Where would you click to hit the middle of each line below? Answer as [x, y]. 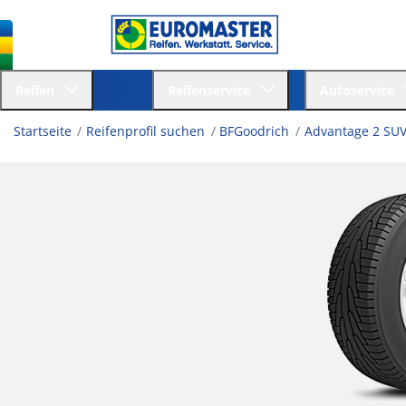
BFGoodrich [255, 130]
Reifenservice [213, 90]
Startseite [43, 130]
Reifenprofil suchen [146, 130]
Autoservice [361, 90]
